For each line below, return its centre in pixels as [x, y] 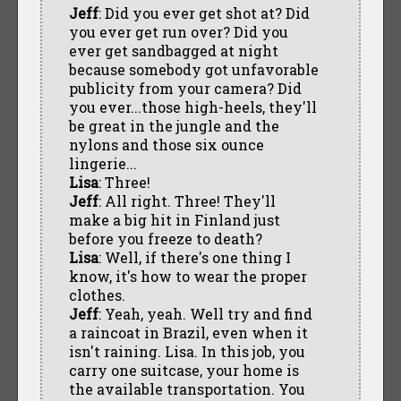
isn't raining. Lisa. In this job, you [187, 351]
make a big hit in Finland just [174, 219]
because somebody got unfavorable [193, 69]
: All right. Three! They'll [187, 200]
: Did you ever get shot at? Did [204, 13]
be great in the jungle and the [174, 125]
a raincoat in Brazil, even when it [188, 332]
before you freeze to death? [165, 238]
